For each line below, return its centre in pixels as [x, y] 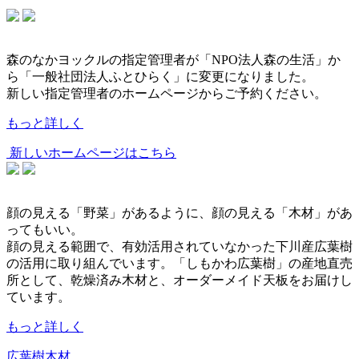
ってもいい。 [45, 230]
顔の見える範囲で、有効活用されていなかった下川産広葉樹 [179, 246]
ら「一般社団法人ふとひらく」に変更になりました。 [160, 77]
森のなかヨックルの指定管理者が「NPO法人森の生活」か [173, 60]
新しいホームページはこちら [91, 153]
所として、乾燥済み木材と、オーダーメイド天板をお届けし [179, 280]
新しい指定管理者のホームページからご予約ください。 [167, 93]
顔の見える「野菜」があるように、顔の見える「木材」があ [179, 213]
